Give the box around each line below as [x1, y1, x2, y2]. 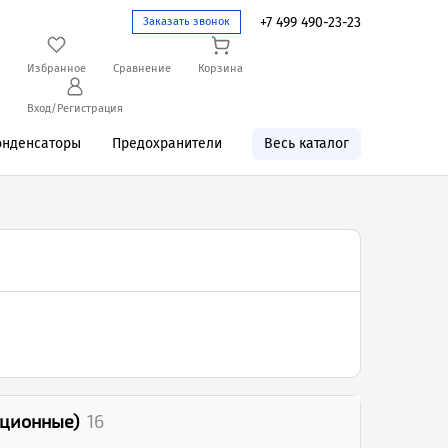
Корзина [197, 62, 243, 75]
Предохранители [111, 135, 222, 152]
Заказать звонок [143, 15, 230, 28]
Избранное [26, 62, 86, 75]
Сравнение [112, 62, 171, 75]
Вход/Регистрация [26, 102, 123, 115]
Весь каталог [263, 135, 349, 152]
